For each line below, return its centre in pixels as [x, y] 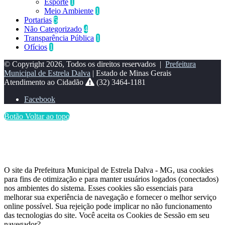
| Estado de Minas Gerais [131, 73]
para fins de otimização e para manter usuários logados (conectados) [111, 179]
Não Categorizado [53, 29]
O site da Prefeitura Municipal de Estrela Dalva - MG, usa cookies [109, 170]
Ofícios [36, 47]
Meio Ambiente [69, 11]
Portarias [38, 20]
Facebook [40, 99]
